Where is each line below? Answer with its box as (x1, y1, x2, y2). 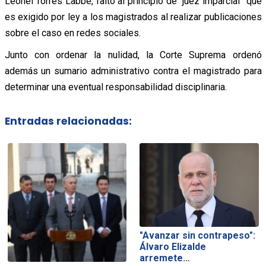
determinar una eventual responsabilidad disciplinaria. (4, 81, 227, 93)
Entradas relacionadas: (4, 114, 132, 129)
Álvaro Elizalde (140, 240, 207, 252)
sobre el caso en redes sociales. (4, 27, 141, 39)
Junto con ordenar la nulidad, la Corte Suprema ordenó (4, 49, 262, 61)
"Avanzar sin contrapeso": (140, 229, 256, 241)
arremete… (140, 252, 191, 264)
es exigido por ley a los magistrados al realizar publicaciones (4, 11, 262, 23)
